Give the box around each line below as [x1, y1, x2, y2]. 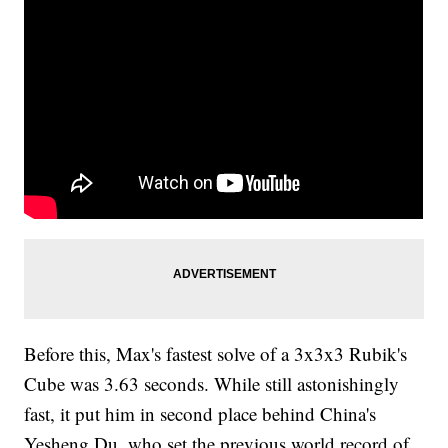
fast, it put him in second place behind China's [24, 401, 377, 427]
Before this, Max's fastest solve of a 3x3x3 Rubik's [24, 341, 408, 367]
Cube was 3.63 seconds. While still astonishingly [24, 371, 400, 397]
